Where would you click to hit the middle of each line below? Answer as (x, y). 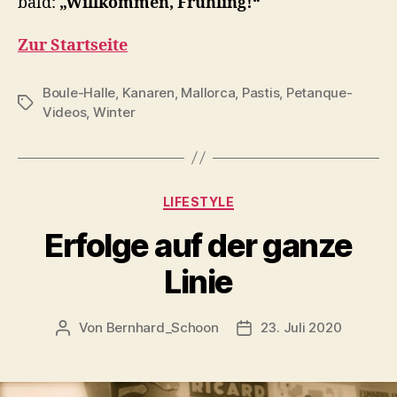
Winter (114, 112)
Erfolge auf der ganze (198, 246)
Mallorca (208, 92)
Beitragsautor (105, 329)
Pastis (261, 92)
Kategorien (237, 198)
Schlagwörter (59, 103)
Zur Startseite (73, 45)
